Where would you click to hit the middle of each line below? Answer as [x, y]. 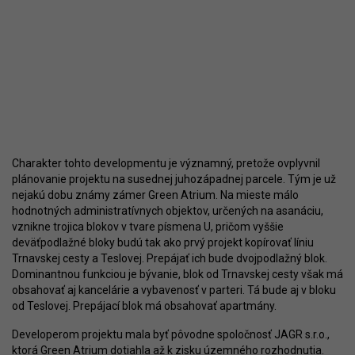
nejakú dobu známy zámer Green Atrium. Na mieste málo [155, 195]
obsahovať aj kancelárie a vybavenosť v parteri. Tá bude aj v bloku [174, 290]
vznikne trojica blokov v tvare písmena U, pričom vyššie [148, 227]
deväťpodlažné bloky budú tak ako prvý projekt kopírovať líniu [163, 243]
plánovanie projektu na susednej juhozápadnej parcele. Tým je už [174, 179]
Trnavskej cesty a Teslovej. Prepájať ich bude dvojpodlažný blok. [170, 259]
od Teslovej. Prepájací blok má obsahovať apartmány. [144, 306]
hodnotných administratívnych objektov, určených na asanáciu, [168, 211]
